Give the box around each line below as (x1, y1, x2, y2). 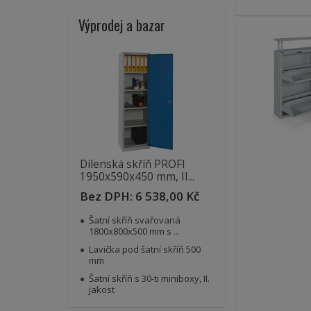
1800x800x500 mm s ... (89, 225, 180, 237)
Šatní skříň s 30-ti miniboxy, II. (89, 272, 210, 285)
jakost (89, 283, 115, 296)
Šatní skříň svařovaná (89, 214, 180, 226)
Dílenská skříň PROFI (80, 157, 185, 171)
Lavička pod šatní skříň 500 (89, 243, 201, 255)
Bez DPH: (80, 188, 135, 204)
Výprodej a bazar (78, 15, 165, 35)
